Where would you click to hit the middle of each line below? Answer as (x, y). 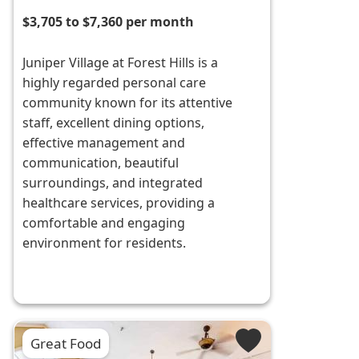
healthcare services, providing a (119, 203)
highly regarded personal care (115, 83)
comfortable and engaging (104, 223)
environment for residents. (105, 243)
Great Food (66, 344)
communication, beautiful (101, 163)
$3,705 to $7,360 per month (109, 22)
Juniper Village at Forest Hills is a (121, 63)
